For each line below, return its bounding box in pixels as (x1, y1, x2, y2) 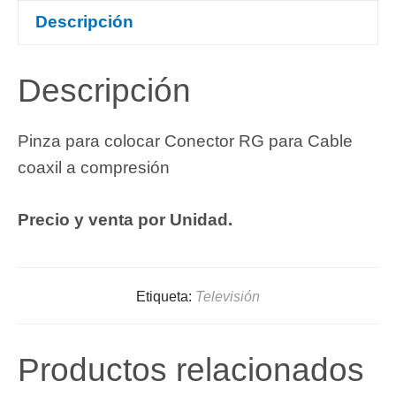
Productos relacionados (18, 351, 364, 388)
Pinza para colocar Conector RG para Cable (18, 132, 353, 151)
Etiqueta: (136, 288, 195, 304)
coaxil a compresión (18, 158, 170, 178)
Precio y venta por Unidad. (18, 209, 232, 229)
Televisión (195, 288, 260, 304)
